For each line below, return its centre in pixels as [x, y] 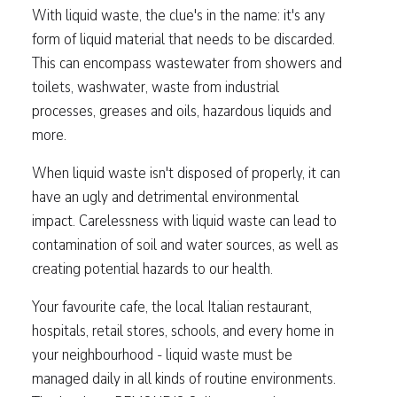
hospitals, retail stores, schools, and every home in [183, 330]
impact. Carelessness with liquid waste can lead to [184, 220]
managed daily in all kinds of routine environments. [184, 378]
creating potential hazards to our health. [152, 268]
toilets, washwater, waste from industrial [156, 86]
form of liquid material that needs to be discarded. [183, 38]
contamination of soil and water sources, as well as [185, 244]
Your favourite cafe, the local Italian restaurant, [172, 306]
